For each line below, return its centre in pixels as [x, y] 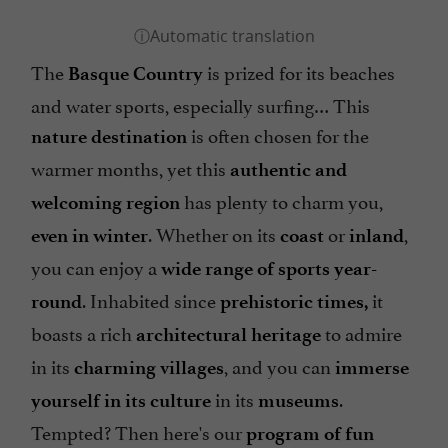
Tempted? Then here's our [138, 431]
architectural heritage [228, 335]
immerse [372, 368]
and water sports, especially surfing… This [200, 104]
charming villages [149, 368]
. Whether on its [214, 233]
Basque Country [135, 74]
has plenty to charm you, [281, 200]
